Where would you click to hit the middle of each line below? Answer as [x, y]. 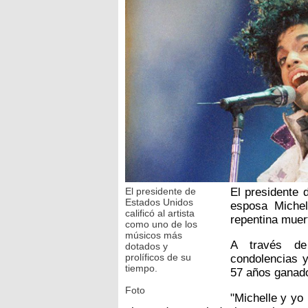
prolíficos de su [158, 257]
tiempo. [141, 268]
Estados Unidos [159, 202]
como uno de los [161, 224]
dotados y [146, 246]
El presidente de [161, 191]
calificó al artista [160, 213]
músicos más [154, 235]
